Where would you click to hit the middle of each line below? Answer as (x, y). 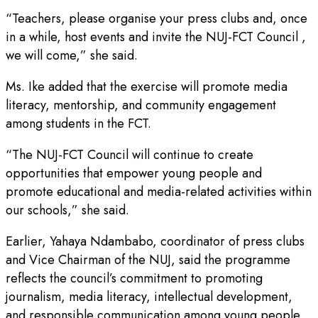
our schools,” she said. (67, 210)
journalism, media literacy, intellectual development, (149, 297)
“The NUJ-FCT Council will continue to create (130, 155)
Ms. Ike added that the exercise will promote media (147, 87)
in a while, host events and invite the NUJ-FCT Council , (156, 37)
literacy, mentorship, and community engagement (141, 105)
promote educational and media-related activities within (159, 192)
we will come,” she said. (72, 56)
